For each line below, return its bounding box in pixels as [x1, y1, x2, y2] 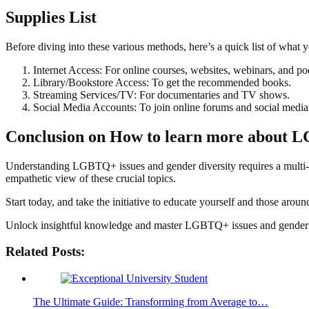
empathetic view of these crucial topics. [6, 172, 176, 184]
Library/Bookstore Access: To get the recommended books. [33, 76, 291, 88]
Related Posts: [6, 244, 85, 259]
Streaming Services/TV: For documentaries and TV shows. [33, 88, 290, 101]
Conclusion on [6, 127, 110, 146]
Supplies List [6, 8, 97, 26]
